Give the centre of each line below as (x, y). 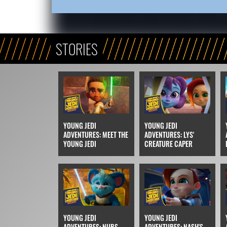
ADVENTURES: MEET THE (96, 135)
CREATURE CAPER (168, 144)
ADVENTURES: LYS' (169, 135)
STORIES (77, 49)
